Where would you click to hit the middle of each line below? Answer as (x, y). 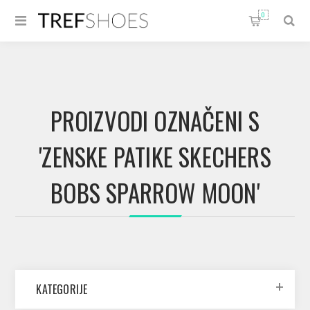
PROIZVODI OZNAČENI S (155, 120)
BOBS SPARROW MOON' (155, 192)
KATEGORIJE (62, 289)
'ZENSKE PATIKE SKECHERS (155, 156)
